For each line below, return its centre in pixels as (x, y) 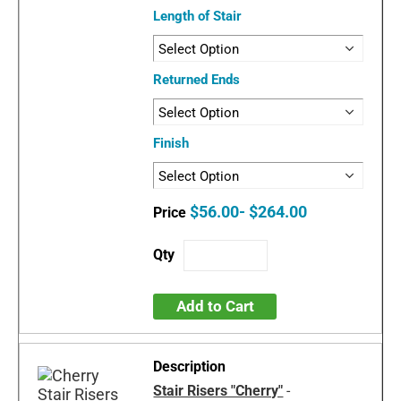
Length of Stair (198, 17)
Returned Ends (197, 80)
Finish (171, 144)
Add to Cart (215, 307)
